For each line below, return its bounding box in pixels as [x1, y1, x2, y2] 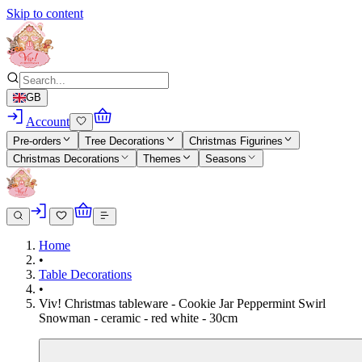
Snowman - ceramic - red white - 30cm [39, 311, 238, 326]
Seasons [204, 153, 246, 166]
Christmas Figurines [188, 134, 283, 147]
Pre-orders [13, 134, 61, 147]
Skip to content [6, 6, 83, 20]
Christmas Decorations [13, 153, 120, 166]
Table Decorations [39, 267, 132, 282]
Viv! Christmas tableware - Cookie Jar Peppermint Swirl [39, 297, 326, 311]
